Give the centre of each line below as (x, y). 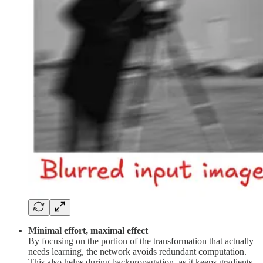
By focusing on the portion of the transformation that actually (141, 241)
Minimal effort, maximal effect (88, 231)
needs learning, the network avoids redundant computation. (137, 252)
